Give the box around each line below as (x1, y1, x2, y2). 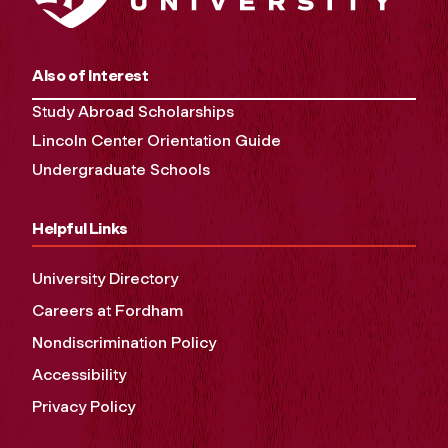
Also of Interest (32, 66, 149, 86)
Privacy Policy (32, 397, 135, 417)
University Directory (32, 269, 178, 289)
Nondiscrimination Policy (32, 333, 216, 353)
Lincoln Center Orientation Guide (32, 131, 281, 151)
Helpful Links (32, 219, 128, 239)
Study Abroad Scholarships (32, 102, 234, 122)
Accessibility (32, 365, 126, 385)
